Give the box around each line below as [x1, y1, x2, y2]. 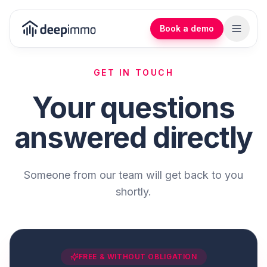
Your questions [32, 90, 235, 125]
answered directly [14, 120, 253, 155]
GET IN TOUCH [93, 67, 174, 77]
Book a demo [160, 23, 214, 33]
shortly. [116, 185, 151, 198]
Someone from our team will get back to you [24, 169, 243, 181]
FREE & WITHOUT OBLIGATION [78, 252, 197, 261]
